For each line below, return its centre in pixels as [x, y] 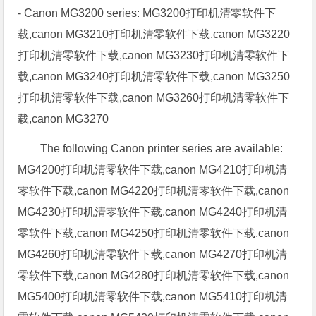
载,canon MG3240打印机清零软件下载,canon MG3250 [154, 76]
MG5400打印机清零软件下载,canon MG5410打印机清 [153, 296]
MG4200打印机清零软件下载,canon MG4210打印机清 [153, 169]
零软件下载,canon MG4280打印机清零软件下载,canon [154, 275]
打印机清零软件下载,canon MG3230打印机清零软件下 [154, 55]
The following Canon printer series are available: [162, 148]
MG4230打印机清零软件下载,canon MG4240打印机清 [153, 212]
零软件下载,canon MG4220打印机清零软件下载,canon [154, 190]
